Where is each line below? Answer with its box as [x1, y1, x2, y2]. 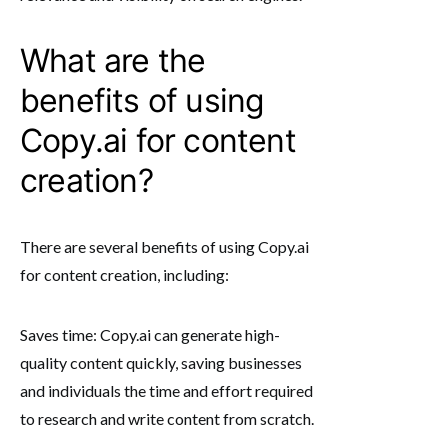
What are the [20, 40, 206, 80]
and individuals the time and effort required [20, 380, 313, 400]
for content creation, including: [20, 264, 229, 284]
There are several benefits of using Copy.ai [20, 236, 309, 256]
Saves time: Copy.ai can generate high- [20, 324, 280, 344]
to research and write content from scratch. [20, 408, 314, 428]
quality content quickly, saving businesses [20, 352, 302, 372]
